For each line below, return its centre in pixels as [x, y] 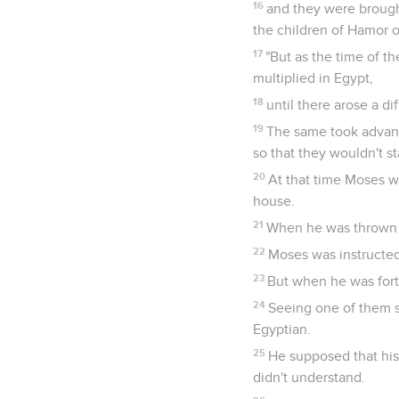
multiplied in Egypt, [313, 78]
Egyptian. [282, 329]
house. [274, 201]
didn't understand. [309, 377]
